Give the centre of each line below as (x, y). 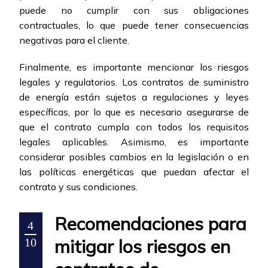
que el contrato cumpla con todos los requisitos (134, 127)
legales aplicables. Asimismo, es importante (134, 142)
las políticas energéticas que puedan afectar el (134, 172)
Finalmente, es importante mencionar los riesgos (134, 67)
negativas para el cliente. (74, 40)
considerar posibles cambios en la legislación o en (134, 157)
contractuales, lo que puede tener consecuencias (134, 25)
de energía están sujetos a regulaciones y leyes (134, 97)
